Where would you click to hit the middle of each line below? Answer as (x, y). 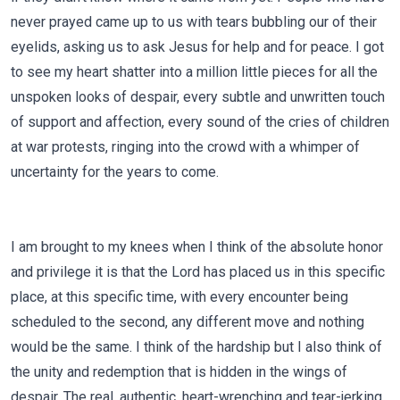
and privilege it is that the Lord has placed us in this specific (198, 272)
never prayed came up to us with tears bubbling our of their (194, 22)
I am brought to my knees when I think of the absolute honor (197, 247)
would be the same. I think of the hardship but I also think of (196, 347)
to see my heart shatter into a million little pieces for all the (194, 72)
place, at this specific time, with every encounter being (179, 297)
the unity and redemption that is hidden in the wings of (179, 372)
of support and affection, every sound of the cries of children (200, 122)
